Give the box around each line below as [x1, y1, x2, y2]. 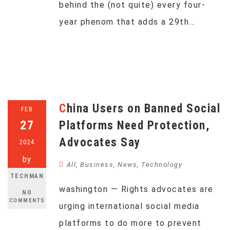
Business [80, 161, 113, 168]
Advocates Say [59, 136, 141, 149]
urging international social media [59, 201, 200, 211]
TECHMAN [10, 172, 44, 180]
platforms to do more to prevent [59, 218, 202, 228]
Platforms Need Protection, [59, 119, 209, 132]
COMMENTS [9, 197, 45, 204]
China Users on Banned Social [59, 102, 67, 116]
